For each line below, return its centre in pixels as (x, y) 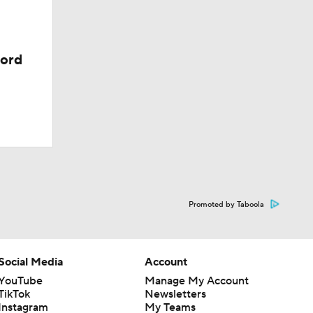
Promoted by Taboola (226, 205)
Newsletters (175, 294)
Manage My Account (196, 281)
